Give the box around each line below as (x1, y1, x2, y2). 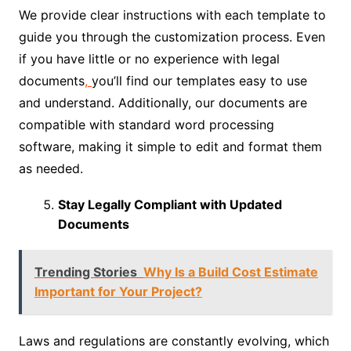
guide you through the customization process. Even (18, 28, 325, 45)
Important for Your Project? (34, 283, 202, 299)
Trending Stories (34, 263, 137, 280)
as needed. (18, 160, 83, 176)
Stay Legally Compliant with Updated (57, 196, 282, 212)
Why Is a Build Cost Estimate (143, 263, 318, 280)
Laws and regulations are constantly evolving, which (18, 332, 329, 349)
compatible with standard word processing (18, 116, 274, 132)
